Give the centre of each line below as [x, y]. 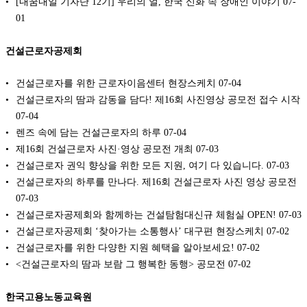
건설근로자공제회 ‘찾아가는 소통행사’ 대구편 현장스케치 [140, 231]
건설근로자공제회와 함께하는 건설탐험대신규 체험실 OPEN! [146, 215]
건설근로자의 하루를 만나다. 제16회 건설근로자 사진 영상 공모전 [156, 182]
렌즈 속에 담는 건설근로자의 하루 [88, 133]
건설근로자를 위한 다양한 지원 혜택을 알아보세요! [125, 248]
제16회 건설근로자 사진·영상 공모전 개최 [105, 149]
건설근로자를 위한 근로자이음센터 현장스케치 [116, 83]
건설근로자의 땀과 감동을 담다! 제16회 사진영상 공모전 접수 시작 [158, 100]
